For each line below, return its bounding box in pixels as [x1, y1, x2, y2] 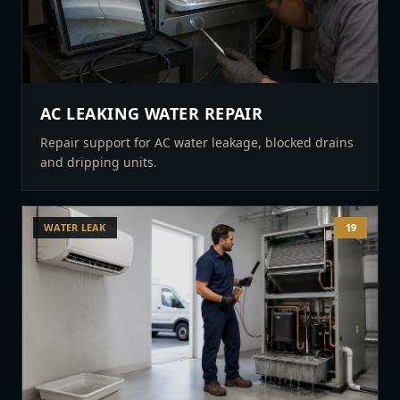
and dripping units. [40, 154, 157, 171]
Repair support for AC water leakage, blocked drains [40, 134, 354, 151]
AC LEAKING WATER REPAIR [40, 103, 263, 124]
